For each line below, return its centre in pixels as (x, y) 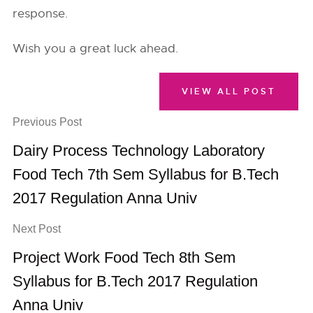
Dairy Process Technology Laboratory (139, 151)
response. (41, 14)
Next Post (37, 229)
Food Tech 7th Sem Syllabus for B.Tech (146, 174)
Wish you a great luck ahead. (96, 49)
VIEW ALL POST (228, 92)
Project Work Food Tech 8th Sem (124, 257)
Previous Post (48, 122)
